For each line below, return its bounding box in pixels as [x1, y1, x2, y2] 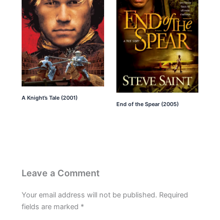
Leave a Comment [22, 167, 100, 178]
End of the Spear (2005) [116, 100, 179, 108]
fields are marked [22, 202, 81, 211]
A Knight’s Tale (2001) [22, 94, 78, 101]
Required [159, 190, 189, 199]
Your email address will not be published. [22, 190, 158, 199]
